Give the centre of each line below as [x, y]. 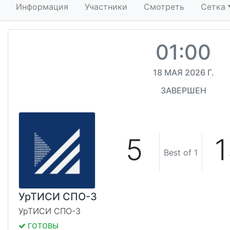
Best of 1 [181, 152]
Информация [42, 7]
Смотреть [164, 7]
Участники [106, 7]
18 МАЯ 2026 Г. [183, 72]
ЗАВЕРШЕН [183, 90]
